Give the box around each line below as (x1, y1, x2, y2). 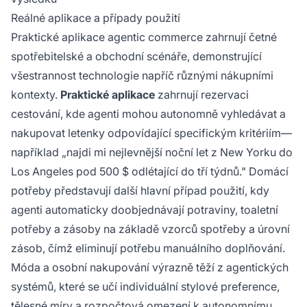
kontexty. (11, 88, 60, 102)
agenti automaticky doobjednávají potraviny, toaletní (11, 203, 278, 217)
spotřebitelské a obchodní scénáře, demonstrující (11, 49, 262, 64)
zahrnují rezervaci (155, 88, 249, 102)
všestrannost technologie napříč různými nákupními (11, 69, 273, 83)
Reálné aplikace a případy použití (11, 11, 180, 25)
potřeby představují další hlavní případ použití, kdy (11, 184, 269, 198)
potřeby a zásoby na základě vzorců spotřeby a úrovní (11, 222, 290, 236)
